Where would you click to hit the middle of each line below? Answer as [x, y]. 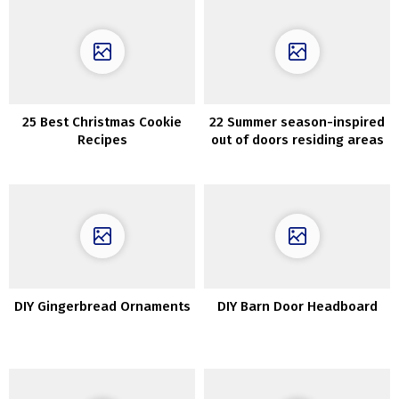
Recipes [102, 139]
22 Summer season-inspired [297, 122]
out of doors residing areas [297, 139]
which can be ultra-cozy [297, 157]
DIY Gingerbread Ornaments [102, 307]
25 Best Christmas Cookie [102, 122]
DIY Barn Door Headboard [297, 307]
